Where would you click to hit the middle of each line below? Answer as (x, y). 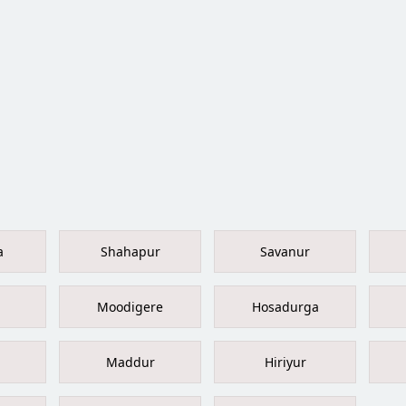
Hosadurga (285, 307)
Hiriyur (285, 362)
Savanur (285, 252)
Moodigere (130, 307)
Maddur (130, 362)
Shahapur (130, 252)
